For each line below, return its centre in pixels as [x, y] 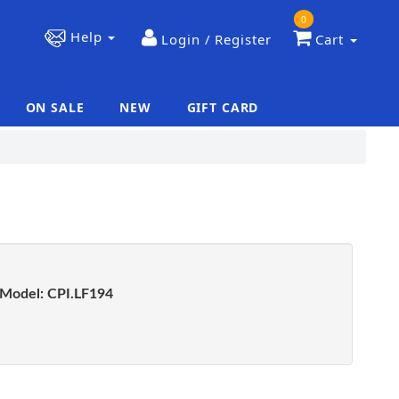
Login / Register [216, 40]
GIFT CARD [223, 107]
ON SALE [55, 107]
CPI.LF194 [79, 294]
